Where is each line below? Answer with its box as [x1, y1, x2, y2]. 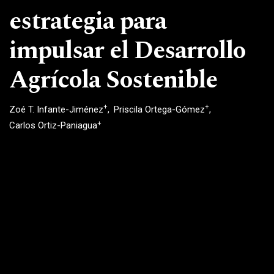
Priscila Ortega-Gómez [114, 103, 205, 115]
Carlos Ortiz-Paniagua [9, 120, 97, 131]
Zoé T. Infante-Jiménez [9, 103, 103, 115]
